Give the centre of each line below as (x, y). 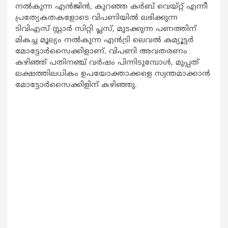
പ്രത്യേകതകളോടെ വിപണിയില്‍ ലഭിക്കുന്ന (96, 18)
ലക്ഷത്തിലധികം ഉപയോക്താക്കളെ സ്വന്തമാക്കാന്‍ (113, 74)
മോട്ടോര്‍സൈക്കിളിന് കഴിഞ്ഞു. (76, 85)
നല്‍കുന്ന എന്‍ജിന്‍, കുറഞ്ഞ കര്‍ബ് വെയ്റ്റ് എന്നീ (111, 7)
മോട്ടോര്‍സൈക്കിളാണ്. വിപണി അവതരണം (101, 52)
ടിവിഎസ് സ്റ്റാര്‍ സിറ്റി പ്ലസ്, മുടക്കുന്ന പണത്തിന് (106, 30)
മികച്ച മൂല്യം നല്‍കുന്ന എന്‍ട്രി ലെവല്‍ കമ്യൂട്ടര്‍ (105, 41)
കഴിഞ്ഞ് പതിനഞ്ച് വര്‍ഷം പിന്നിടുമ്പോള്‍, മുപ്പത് (107, 63)
